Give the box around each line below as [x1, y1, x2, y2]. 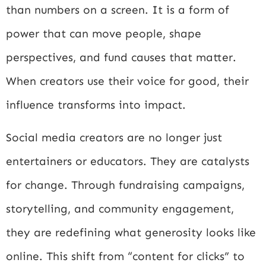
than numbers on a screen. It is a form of [6, 3, 229, 17]
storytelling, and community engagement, [6, 201, 234, 216]
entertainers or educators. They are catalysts [6, 154, 249, 168]
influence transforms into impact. [6, 98, 186, 112]
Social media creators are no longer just [6, 130, 222, 144]
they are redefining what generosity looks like [6, 225, 256, 239]
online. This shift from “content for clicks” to [6, 249, 245, 263]
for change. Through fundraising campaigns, [6, 178, 245, 192]
